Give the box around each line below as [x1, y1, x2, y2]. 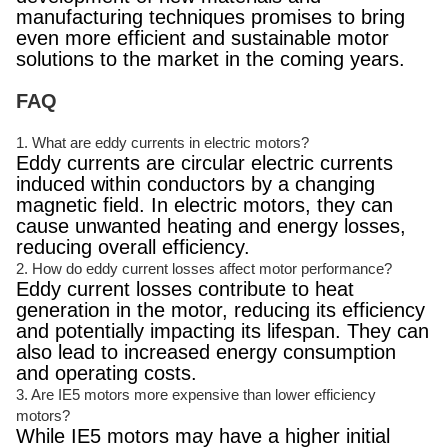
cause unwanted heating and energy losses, [16, 215, 406, 237]
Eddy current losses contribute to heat [16, 278, 354, 300]
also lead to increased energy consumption [16, 341, 396, 363]
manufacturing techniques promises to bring [16, 6, 405, 28]
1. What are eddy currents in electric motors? [16, 134, 309, 151]
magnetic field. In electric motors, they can [16, 194, 393, 216]
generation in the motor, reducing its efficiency [16, 299, 425, 321]
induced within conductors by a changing [16, 173, 375, 195]
